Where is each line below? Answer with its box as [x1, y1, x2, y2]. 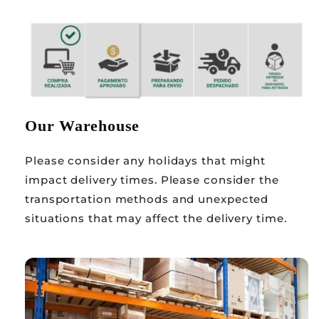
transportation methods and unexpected [25, 192, 269, 206]
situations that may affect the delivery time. [25, 211, 287, 225]
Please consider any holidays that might [25, 153, 266, 167]
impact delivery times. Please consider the [25, 172, 279, 187]
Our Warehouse [25, 116, 140, 135]
